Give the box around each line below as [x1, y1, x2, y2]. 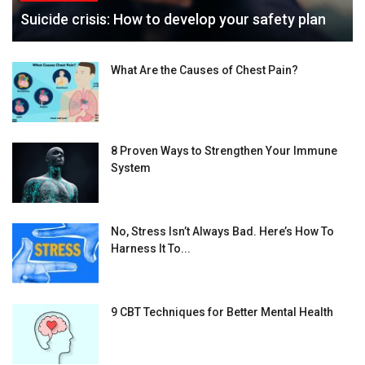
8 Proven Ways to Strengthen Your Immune [111, 144, 337, 158]
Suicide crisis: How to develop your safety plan [20, 11, 326, 29]
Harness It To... [111, 242, 191, 256]
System [111, 161, 151, 175]
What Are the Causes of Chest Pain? [111, 64, 298, 77]
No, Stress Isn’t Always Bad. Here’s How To [111, 225, 334, 239]
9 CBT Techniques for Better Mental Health [111, 306, 333, 319]
